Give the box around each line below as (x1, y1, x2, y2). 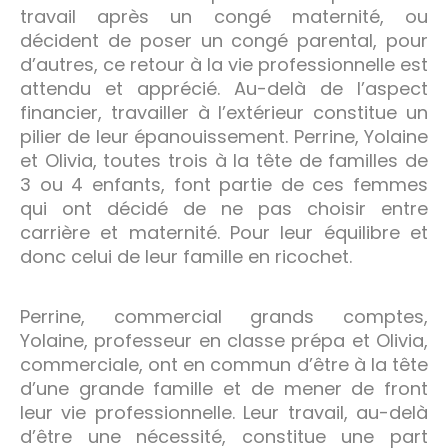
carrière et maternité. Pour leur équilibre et (20, 219, 428, 245)
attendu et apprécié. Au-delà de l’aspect (20, 75, 428, 101)
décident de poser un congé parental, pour (20, 27, 428, 53)
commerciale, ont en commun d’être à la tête (20, 351, 428, 377)
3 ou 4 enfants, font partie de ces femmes (20, 171, 428, 197)
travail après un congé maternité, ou (20, 3, 428, 29)
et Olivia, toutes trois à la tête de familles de (20, 147, 428, 173)
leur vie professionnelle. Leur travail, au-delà (20, 399, 428, 425)
